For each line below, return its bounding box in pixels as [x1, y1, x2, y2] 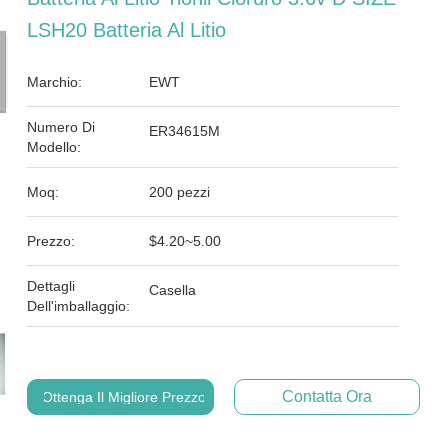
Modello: [27, 139, 82, 155]
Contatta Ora [281, 388, 372, 405]
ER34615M [149, 123, 221, 139]
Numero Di [27, 119, 96, 135]
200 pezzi [149, 184, 211, 200]
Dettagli [27, 278, 76, 294]
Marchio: [27, 74, 83, 90]
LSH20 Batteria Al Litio [27, 19, 227, 41]
